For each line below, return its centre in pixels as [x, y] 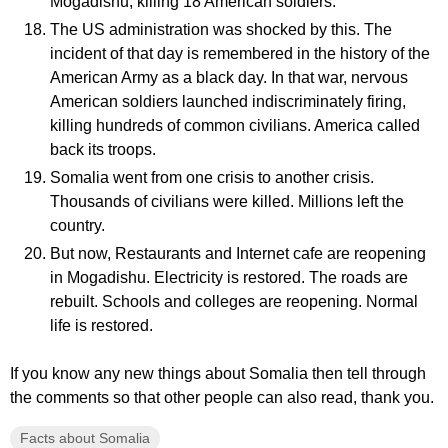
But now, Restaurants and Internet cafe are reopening [238, 253]
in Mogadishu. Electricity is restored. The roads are [229, 277]
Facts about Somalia [85, 438]
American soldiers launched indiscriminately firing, [228, 101]
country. [77, 225]
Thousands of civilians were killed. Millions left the [227, 201]
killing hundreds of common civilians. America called [235, 125]
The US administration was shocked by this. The [221, 29]
